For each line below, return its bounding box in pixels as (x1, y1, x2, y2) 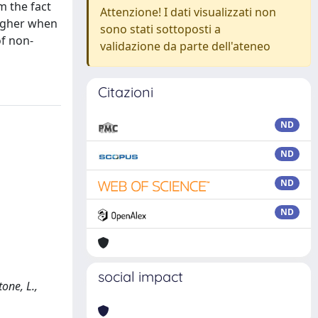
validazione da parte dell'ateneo (100, 38, 270, 54)
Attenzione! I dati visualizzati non (100, 4, 276, 20)
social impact (98, 268, 183, 285)
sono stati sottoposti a (100, 21, 221, 37)
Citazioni (98, 83, 153, 101)
